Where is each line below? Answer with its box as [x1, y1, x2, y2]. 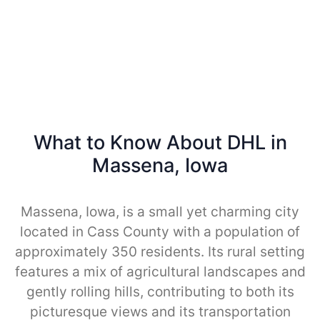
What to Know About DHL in [33, 130, 287, 154]
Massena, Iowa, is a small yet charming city [21, 203, 299, 220]
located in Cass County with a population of [20, 223, 300, 240]
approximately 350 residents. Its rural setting [15, 243, 305, 260]
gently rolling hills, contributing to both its [26, 283, 294, 300]
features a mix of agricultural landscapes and [14, 263, 306, 280]
